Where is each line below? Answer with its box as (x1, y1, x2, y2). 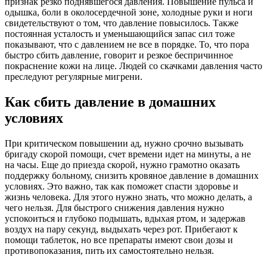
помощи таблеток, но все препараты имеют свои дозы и (5, 235, 233, 246)
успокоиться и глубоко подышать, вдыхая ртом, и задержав (5, 213, 246, 224)
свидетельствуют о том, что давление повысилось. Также (5, 18, 238, 29)
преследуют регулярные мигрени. (5, 72, 142, 82)
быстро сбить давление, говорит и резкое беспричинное (5, 50, 233, 61)
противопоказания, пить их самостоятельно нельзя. (5, 246, 214, 256)
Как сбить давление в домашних (5, 94, 216, 110)
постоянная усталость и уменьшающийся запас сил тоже (5, 29, 235, 39)
